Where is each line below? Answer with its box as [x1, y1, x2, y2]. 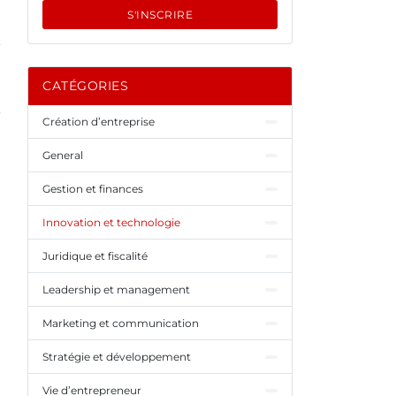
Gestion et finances [42, 182, 143, 195]
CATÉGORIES [42, 78, 128, 94]
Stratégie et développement [42, 350, 191, 363]
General [42, 148, 83, 162]
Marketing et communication [42, 316, 199, 330]
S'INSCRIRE [127, 8, 193, 21]
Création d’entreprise [42, 115, 155, 128]
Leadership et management [42, 283, 190, 296]
